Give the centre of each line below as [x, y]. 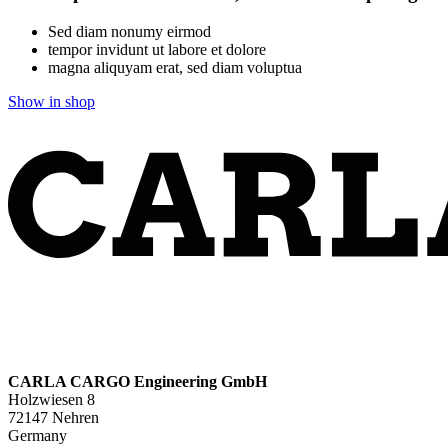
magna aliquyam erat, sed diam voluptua [175, 67]
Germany [37, 435]
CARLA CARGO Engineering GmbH [137, 381]
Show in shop [51, 101]
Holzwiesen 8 [51, 399]
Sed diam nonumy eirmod [129, 31]
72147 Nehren [53, 417]
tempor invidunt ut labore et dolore [157, 49]
